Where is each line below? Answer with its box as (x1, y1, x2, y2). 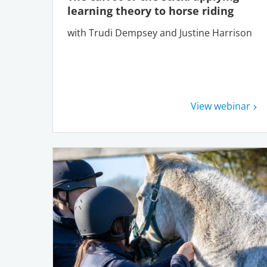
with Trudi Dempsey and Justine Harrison (67, 26, 252, 40)
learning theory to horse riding (67, 4, 237, 18)
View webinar (191, 99, 251, 113)
